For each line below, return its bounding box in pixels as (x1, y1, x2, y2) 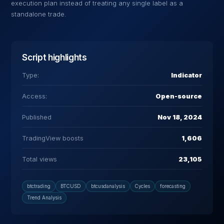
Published (22, 113, 52, 121)
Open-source (155, 92, 202, 100)
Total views (22, 155, 57, 163)
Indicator (170, 71, 202, 79)
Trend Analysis (27, 195, 62, 201)
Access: (22, 92, 47, 100)
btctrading (27, 183, 51, 189)
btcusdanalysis (91, 183, 125, 189)
